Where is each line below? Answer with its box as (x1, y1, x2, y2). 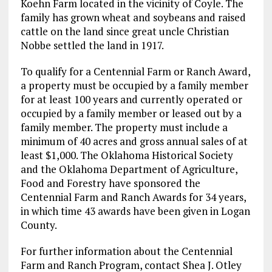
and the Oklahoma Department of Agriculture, (20, 162, 237, 177)
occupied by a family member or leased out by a (20, 106, 242, 121)
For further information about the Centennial (20, 244, 233, 259)
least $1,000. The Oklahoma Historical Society (20, 148, 233, 163)
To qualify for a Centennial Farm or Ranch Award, (20, 64, 250, 79)
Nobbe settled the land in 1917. (20, 38, 164, 53)
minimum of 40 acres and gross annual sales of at (20, 134, 248, 149)
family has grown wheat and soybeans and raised (20, 10, 246, 25)
